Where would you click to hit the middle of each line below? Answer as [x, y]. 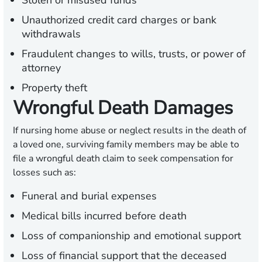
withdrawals [51, 34]
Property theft [54, 88]
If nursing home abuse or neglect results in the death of [130, 131]
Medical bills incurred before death [104, 216]
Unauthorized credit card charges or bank [119, 20]
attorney [41, 68]
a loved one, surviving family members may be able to [126, 145]
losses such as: [44, 173]
